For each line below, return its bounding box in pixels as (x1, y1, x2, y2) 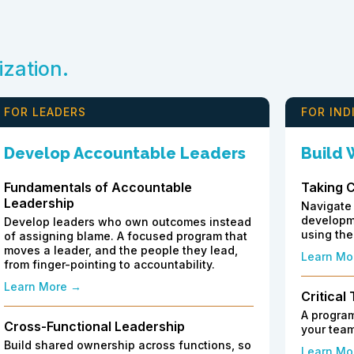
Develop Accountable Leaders (4, 144, 246, 164)
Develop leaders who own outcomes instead (4, 215, 251, 229)
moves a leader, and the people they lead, (4, 243, 238, 258)
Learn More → (4, 280, 81, 294)
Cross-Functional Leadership (4, 318, 185, 335)
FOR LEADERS (4, 105, 86, 119)
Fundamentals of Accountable (4, 179, 192, 196)
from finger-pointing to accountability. (4, 258, 215, 272)
